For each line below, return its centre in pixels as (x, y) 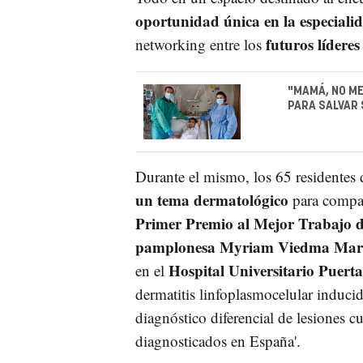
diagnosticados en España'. (218, 340)
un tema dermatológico (211, 199)
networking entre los (200, 45)
